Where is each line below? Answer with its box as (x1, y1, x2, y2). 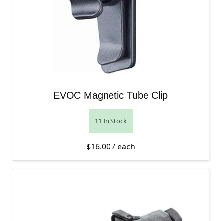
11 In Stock (94, 116, 127, 125)
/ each (110, 141, 135, 152)
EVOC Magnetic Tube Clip (53, 90, 168, 101)
